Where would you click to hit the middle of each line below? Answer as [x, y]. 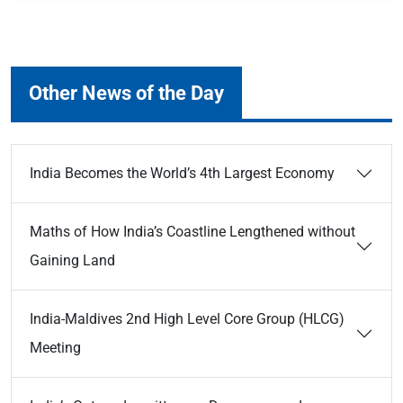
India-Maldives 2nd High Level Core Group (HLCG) [187, 319]
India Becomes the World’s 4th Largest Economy [182, 173]
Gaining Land [72, 260]
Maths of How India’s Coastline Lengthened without [193, 232]
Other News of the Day [126, 93]
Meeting [55, 348]
